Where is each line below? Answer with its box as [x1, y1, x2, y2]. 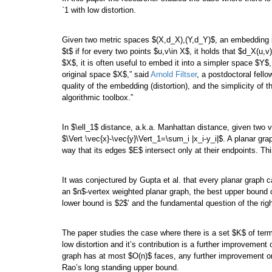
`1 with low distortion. [62, 5, 136, 15]
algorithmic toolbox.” [62, 93, 133, 103]
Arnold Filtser [151, 70, 197, 80]
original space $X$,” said [62, 70, 151, 80]
